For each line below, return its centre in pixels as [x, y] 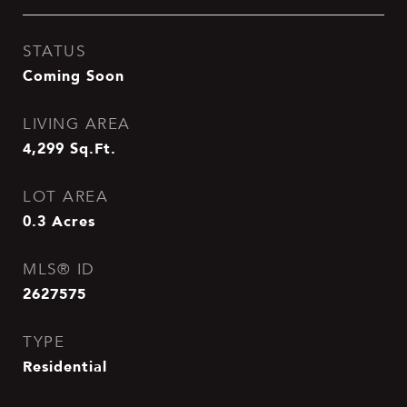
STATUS [54, 51]
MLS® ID [59, 269]
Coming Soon [74, 75]
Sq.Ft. [93, 148]
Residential [65, 366]
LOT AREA [65, 197]
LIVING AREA [77, 124]
